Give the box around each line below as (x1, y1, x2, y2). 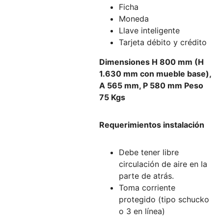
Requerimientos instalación (99, 120, 204, 130)
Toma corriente (118, 183, 175, 192)
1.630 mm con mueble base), (99, 69, 211, 79)
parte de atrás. (118, 171, 174, 181)
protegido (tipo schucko (118, 194, 209, 204)
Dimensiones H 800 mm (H (99, 57, 204, 67)
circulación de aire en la (118, 159, 207, 169)
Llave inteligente (118, 26, 180, 35)
